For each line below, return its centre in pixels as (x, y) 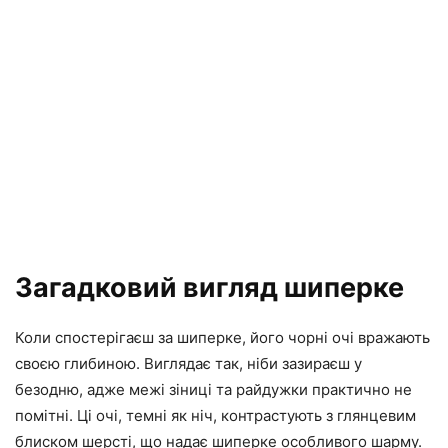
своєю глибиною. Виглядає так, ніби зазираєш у (188, 363)
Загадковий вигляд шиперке (209, 287)
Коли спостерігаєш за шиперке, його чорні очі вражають (222, 337)
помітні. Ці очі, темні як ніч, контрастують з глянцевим (215, 415)
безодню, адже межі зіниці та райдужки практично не (213, 389)
